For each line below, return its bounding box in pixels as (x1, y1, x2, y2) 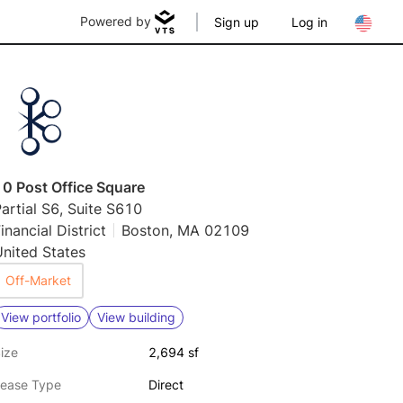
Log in (291, 14, 327, 30)
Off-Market (5, 273, 71, 288)
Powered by (80, 13, 151, 29)
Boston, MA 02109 (121, 221, 249, 239)
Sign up (214, 14, 259, 30)
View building (97, 309, 175, 325)
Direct (148, 377, 184, 392)
